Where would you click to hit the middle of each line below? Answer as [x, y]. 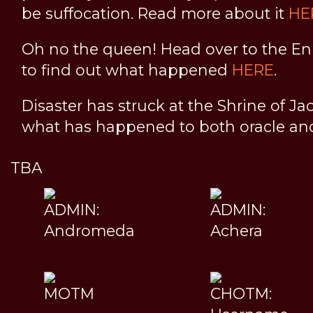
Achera [236, 230]
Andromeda [89, 230]
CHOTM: [241, 293]
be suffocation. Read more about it [155, 13]
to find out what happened [127, 70]
